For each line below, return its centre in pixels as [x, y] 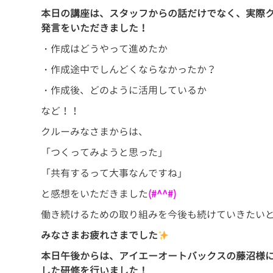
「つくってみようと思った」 [105, 153]
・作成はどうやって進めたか [105, 49]
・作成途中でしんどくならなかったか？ [129, 70]
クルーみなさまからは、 [95, 132]
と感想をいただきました [95, 194]
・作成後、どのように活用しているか [124, 90]
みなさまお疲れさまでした [100, 236]
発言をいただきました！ [95, 28]
